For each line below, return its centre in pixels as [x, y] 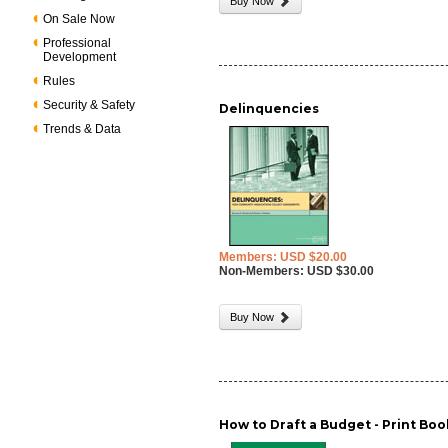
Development [80, 57]
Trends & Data [82, 129]
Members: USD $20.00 [283, 257]
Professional [77, 43]
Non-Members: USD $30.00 [297, 271]
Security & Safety [89, 105]
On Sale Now [79, 19]
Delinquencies [269, 108]
